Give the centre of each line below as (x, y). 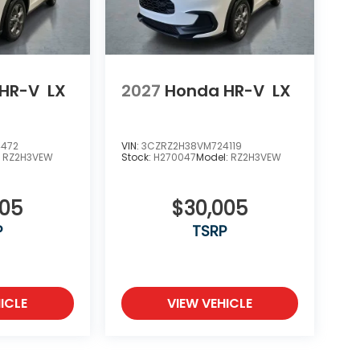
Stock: (137, 157)
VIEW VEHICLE (209, 303)
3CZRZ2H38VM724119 (191, 145)
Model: (213, 157)
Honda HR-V (214, 91)
